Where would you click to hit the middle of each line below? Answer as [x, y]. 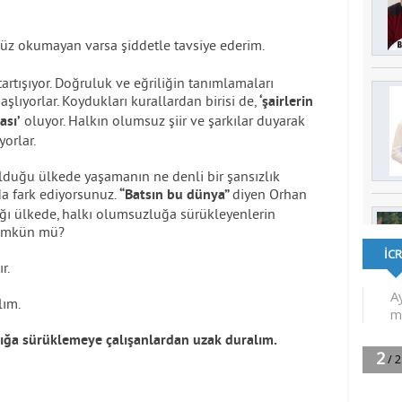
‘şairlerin [286, 102]
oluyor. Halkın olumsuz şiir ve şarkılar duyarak [163, 120]
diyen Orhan [270, 194]
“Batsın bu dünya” [176, 196]
